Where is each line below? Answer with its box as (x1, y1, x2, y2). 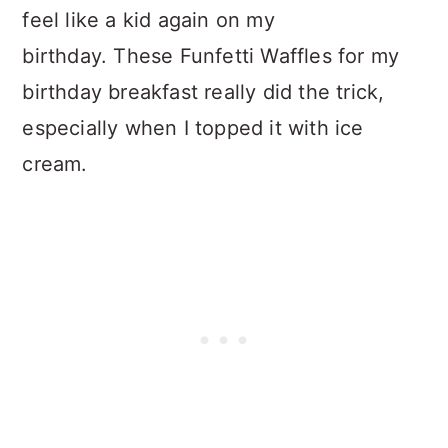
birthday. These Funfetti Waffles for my (22, 43, 400, 68)
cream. (22, 151, 88, 176)
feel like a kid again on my (22, 7, 275, 32)
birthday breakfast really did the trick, (22, 79, 385, 104)
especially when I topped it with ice (22, 115, 364, 140)
